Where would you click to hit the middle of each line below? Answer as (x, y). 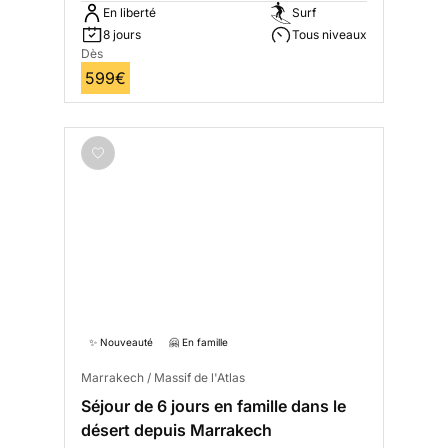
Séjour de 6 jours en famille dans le (213, 406)
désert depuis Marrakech (176, 430)
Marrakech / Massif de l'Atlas (163, 378)
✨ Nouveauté (121, 342)
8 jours (122, 35)
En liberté (129, 13)
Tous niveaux (329, 35)
